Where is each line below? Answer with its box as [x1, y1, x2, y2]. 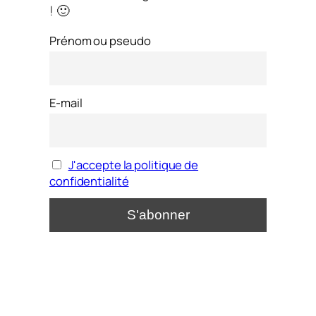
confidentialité [49, 173, 129, 190]
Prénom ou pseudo [49, 32, 151, 49]
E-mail [49, 95, 83, 111]
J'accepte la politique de [68, 157, 199, 174]
